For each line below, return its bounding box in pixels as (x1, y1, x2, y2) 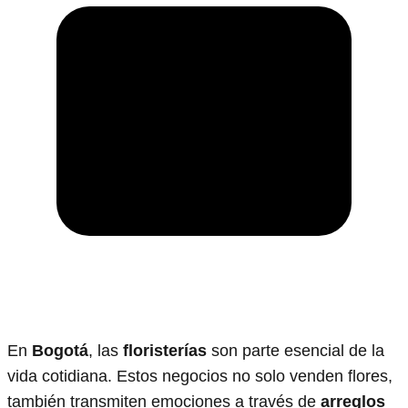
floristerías (123, 341, 207, 360)
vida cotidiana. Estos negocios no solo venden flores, (7, 366, 393, 385)
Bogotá (32, 341, 88, 360)
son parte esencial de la (207, 341, 384, 360)
